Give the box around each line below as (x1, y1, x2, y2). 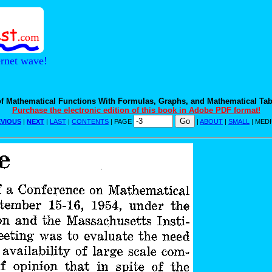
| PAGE (109, 117, 134, 125)
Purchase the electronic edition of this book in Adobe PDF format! (12, 105, 260, 115)
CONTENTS (72, 117, 109, 125)
